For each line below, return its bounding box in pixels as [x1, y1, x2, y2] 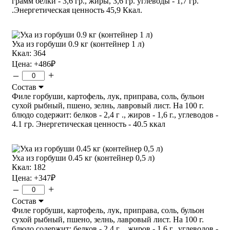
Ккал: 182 [12, 162, 46, 171]
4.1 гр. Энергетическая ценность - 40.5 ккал [12, 119, 165, 128]
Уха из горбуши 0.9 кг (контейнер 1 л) [12, 39, 144, 48]
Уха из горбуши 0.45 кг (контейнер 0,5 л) [12, 153, 155, 162]
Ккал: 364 [12, 48, 46, 57]
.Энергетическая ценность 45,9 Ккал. [12, 5, 142, 14]
